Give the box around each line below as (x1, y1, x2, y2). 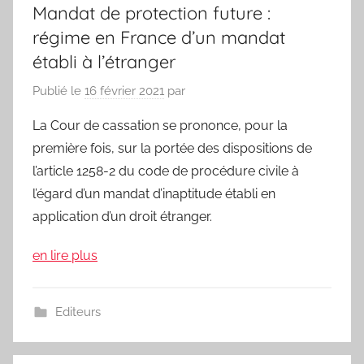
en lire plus (32, 247, 97, 263)
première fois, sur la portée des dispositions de (32, 140, 312, 156)
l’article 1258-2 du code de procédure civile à (32, 162, 299, 179)
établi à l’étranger (32, 50, 175, 74)
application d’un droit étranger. (32, 208, 212, 224)
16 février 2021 (84, 83, 164, 98)
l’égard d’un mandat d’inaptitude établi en (32, 185, 275, 201)
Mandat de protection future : (32, 2, 271, 25)
